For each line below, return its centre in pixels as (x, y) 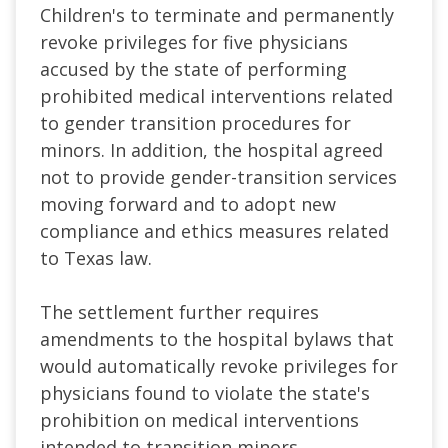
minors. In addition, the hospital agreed (211, 149)
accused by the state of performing (193, 68)
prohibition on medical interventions (199, 419)
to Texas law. (96, 257)
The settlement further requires (179, 311)
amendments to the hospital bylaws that (217, 338)
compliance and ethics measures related (214, 230)
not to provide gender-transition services (218, 176)
